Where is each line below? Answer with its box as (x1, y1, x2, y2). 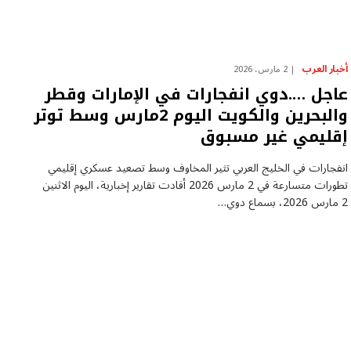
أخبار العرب (302, 60, 349, 79)
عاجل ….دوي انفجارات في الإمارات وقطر (45, 79, 349, 109)
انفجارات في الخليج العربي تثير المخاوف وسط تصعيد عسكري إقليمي (48, 157, 349, 179)
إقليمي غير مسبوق (201, 121, 349, 151)
